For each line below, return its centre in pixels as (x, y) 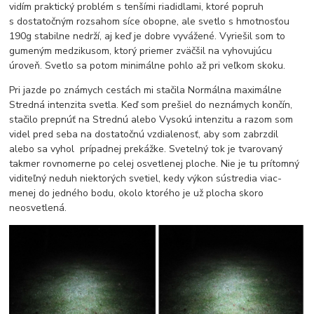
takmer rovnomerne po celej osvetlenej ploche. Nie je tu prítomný (155, 164)
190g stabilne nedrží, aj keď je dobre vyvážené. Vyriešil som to (148, 36)
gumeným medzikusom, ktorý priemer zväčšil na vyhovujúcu (141, 51)
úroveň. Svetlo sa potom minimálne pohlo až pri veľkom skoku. (148, 66)
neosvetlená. (38, 208)
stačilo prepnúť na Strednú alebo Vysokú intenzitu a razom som (151, 120)
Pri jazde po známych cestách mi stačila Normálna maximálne (146, 90)
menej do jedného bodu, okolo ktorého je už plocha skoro (137, 193)
